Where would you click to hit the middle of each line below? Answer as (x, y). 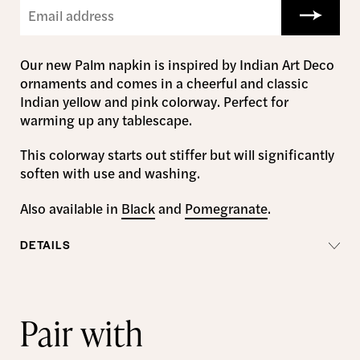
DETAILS (45, 245)
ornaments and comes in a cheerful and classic (164, 83)
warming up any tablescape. (106, 120)
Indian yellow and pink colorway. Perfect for (154, 101)
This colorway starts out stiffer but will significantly (177, 155)
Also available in (71, 208)
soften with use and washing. (110, 173)
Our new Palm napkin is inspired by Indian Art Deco (177, 64)
